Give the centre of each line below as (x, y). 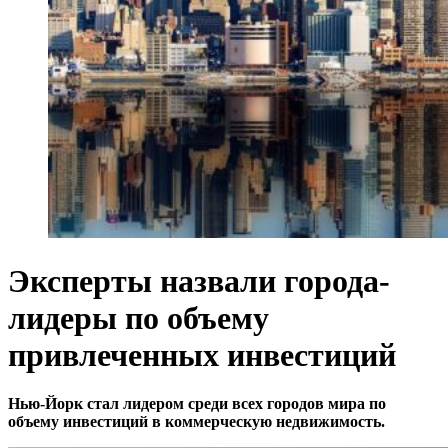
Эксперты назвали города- (199, 281)
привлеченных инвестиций (202, 355)
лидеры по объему (138, 318)
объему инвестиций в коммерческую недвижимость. (196, 422)
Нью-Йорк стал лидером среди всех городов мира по (197, 404)
